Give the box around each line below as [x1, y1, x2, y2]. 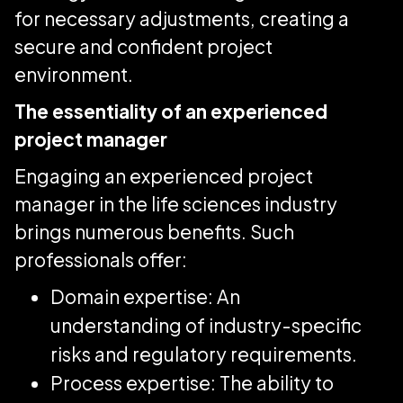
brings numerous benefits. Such [14, 219, 294, 244]
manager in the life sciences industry [14, 191, 337, 216]
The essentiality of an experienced [14, 98, 327, 123]
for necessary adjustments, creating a [14, 5, 349, 31]
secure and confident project [14, 33, 273, 58]
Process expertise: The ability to [50, 370, 334, 395]
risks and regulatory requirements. [50, 341, 361, 366]
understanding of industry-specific [50, 312, 362, 337]
